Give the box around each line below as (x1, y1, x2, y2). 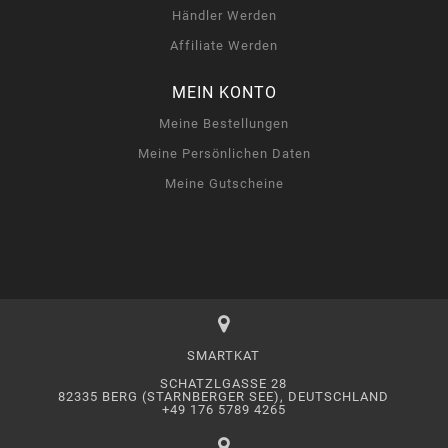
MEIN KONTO (171, 83, 277, 102)
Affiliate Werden (170, 38, 278, 53)
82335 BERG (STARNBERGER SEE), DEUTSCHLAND (58, 389, 390, 404)
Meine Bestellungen (159, 116, 289, 131)
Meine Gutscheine (164, 176, 284, 191)
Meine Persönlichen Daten (137, 146, 311, 161)
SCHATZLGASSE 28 (160, 376, 288, 391)
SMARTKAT (187, 348, 261, 363)
